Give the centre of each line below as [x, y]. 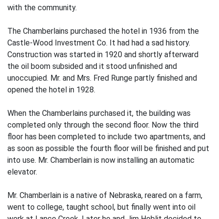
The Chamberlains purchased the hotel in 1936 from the [103, 31]
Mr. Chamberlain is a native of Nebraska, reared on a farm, [105, 195]
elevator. [22, 172]
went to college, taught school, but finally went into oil [101, 207]
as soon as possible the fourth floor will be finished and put [108, 148]
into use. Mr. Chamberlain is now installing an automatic [101, 160]
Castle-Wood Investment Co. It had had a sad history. [99, 43]
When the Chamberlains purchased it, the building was [99, 113]
